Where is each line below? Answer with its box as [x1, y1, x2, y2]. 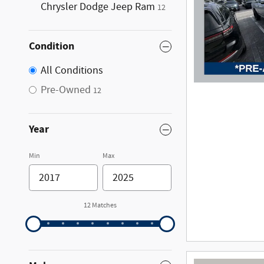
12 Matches [84, 200, 117, 210]
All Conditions [41, 64, 103, 78]
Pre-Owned [41, 83, 91, 97]
